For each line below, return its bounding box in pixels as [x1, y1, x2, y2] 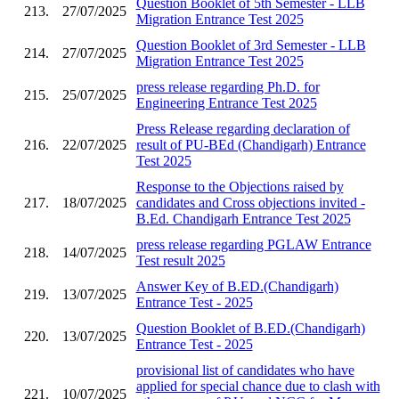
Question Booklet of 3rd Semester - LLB [135, 37, 366, 53]
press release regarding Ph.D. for [135, 78, 320, 94]
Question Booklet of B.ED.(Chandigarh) [135, 320, 365, 336]
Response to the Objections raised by [135, 178, 344, 194]
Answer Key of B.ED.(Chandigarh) [135, 278, 338, 294]
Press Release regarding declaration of [135, 120, 350, 136]
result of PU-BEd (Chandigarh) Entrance [135, 136, 366, 152]
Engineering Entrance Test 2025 [135, 94, 317, 110]
